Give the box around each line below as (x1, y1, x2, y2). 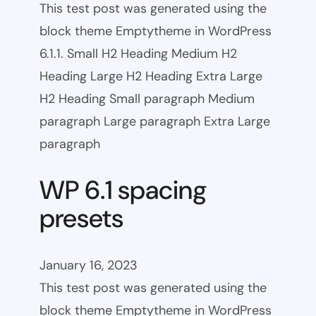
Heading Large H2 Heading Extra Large (39, 67, 262, 85)
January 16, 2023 (39, 257, 138, 274)
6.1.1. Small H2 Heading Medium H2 (39, 44, 237, 62)
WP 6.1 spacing (39, 174, 207, 207)
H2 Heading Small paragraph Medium (39, 90, 255, 107)
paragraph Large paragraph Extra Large (39, 112, 270, 130)
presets (39, 202, 123, 236)
